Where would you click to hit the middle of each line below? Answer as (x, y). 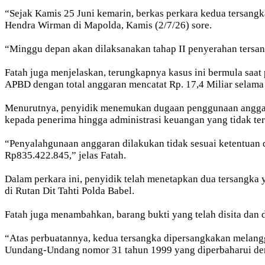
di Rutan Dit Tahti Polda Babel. (70, 191)
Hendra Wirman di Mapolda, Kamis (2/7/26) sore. (108, 25)
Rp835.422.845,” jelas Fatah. (65, 156)
